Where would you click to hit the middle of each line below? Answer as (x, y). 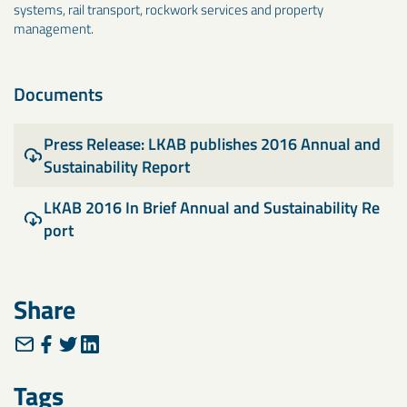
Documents (58, 94)
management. (54, 29)
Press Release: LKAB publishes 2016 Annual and (212, 144)
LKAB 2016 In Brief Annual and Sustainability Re (211, 208)
